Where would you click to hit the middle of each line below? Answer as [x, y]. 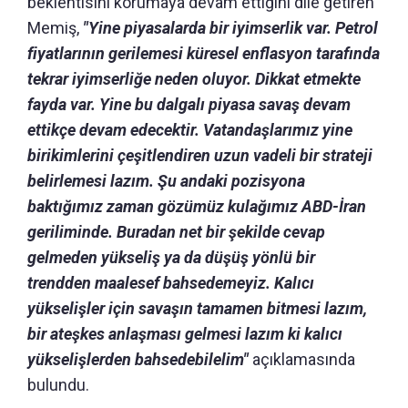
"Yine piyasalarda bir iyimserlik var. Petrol [230, 27]
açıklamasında [302, 359]
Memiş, [55, 27]
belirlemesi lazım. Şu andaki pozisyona [166, 180]
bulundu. [58, 384]
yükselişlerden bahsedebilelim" [138, 359]
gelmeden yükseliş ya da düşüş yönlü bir [171, 257]
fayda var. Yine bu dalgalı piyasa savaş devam [189, 104]
